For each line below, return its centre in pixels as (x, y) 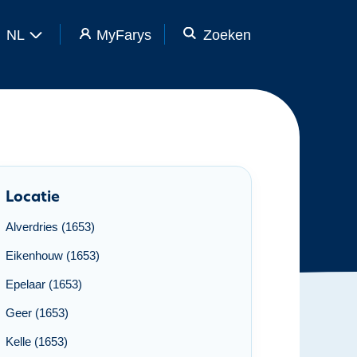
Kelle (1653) (37, 341)
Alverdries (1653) (50, 227)
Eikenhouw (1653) (53, 255)
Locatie (33, 198)
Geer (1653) (37, 313)
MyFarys (124, 35)
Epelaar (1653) (44, 284)
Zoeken (227, 35)
